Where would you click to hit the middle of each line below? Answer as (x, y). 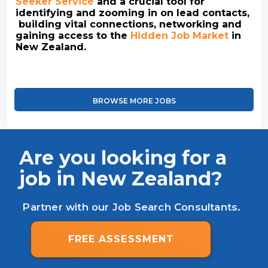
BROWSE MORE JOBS (134, 101)
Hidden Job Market (180, 36)
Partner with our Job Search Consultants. (132, 207)
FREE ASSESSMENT (121, 239)
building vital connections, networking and (129, 25)
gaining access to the (73, 36)
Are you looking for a (123, 158)
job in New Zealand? (121, 179)
